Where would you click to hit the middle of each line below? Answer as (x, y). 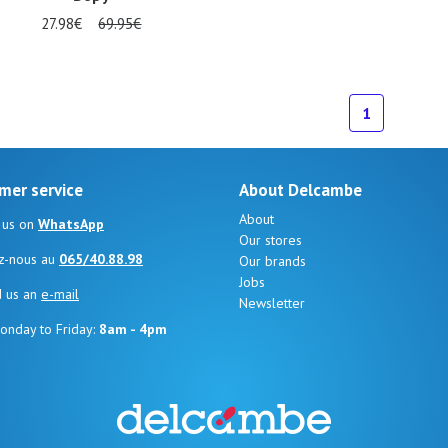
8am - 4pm (133, 328)
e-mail (60, 293)
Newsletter (272, 302)
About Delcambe (300, 189)
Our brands (272, 260)
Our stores (270, 239)
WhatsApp (71, 223)
